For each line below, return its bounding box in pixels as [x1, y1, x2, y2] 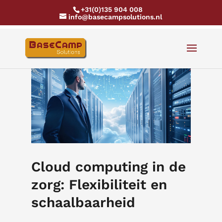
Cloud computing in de [31, 158, 186, 175]
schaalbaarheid [31, 194, 135, 211]
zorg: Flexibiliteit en [31, 176, 167, 193]
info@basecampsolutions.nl [68, 12, 163, 21]
